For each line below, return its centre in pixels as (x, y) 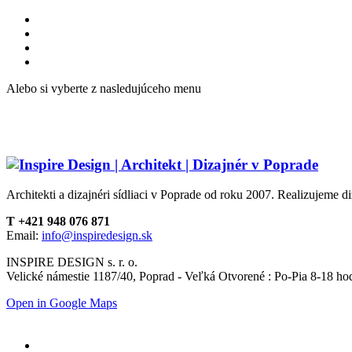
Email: (24, 236)
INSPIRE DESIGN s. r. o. (72, 262)
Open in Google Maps (62, 303)
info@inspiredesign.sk (97, 236)
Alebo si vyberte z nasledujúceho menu (104, 88)
